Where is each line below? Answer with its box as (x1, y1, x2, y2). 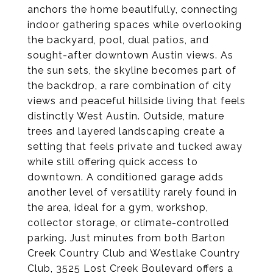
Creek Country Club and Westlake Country (27, 247, 240, 259)
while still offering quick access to (27, 156, 198, 168)
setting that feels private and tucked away (27, 141, 243, 152)
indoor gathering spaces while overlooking (27, 19, 242, 30)
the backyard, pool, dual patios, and (27, 34, 209, 46)
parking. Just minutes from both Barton (27, 232, 225, 244)
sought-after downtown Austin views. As (27, 49, 233, 61)
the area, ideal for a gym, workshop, (27, 202, 208, 213)
